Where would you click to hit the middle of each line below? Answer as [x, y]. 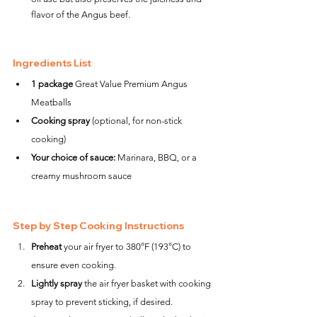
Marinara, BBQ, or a [157, 157]
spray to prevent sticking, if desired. [102, 302]
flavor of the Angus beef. [81, 15]
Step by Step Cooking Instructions [98, 226]
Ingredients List [52, 63]
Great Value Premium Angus [131, 84]
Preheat [46, 247]
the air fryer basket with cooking [148, 283]
